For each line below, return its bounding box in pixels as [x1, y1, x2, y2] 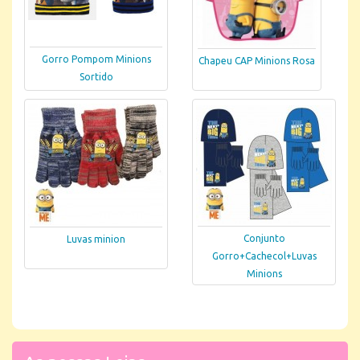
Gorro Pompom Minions [41, 54, 151, 64]
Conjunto [243, 232, 285, 243]
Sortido [79, 72, 113, 82]
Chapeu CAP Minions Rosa [198, 55, 315, 67]
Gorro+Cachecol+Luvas [211, 250, 317, 261]
